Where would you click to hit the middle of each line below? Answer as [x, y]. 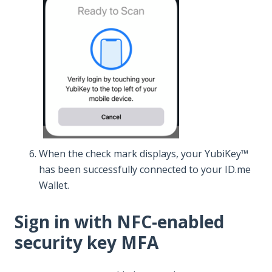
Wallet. [54, 185]
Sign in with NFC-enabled [119, 222]
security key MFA [87, 243]
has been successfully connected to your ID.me [145, 170]
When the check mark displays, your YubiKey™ [144, 154]
